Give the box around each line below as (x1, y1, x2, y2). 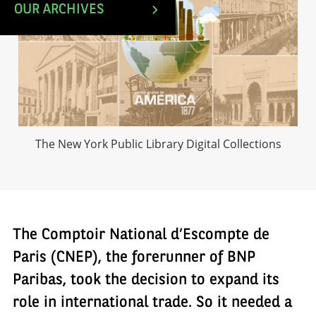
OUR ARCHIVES (14, 3, 104, 17)
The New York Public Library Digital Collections (35, 136, 281, 152)
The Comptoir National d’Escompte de (13, 227, 269, 243)
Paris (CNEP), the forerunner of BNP (13, 250, 255, 266)
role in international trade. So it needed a (13, 295, 292, 311)
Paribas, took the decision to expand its (13, 272, 279, 288)
